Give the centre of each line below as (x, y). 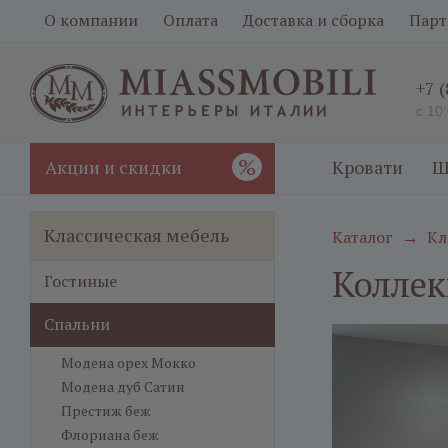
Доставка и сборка (313, 20)
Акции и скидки (113, 167)
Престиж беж (106, 410)
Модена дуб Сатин (123, 386)
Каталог (362, 237)
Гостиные (80, 281)
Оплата (190, 20)
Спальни (77, 324)
